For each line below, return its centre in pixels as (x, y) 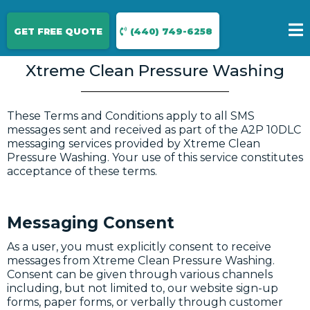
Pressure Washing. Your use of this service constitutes (155, 157)
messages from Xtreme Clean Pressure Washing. (141, 261)
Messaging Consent (91, 223)
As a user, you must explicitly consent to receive (139, 247)
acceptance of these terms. (82, 171)
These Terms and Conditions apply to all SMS (131, 116)
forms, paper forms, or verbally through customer (145, 302)
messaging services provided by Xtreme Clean (134, 144)
